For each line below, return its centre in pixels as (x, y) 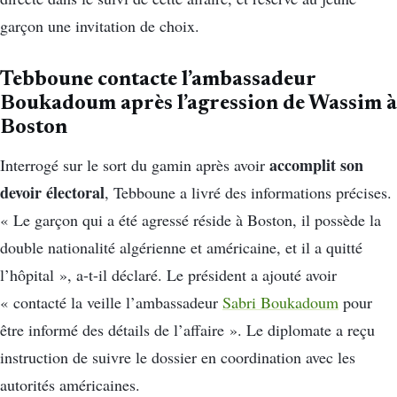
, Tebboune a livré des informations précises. (248, 193)
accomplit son (316, 165)
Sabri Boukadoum (280, 303)
